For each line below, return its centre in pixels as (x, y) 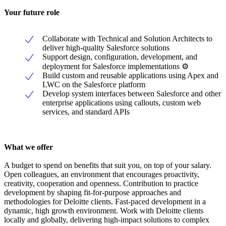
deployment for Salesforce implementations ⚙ (116, 67)
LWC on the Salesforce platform (94, 85)
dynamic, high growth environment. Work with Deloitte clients (104, 211)
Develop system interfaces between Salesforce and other (132, 94)
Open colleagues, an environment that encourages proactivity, (102, 175)
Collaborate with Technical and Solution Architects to (127, 39)
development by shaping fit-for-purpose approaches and (93, 193)
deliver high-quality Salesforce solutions (106, 48)
